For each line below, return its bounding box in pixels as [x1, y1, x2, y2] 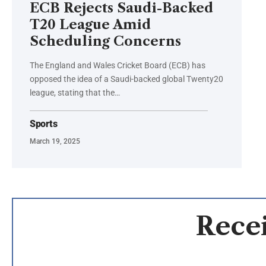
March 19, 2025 [30, 137, 80, 146]
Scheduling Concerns [30, 33, 181, 50]
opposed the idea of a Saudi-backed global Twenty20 [30, 74, 223, 84]
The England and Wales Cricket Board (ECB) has [30, 61, 205, 71]
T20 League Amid [30, 17, 151, 33]
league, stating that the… [30, 88, 120, 98]
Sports [30, 118, 58, 130]
